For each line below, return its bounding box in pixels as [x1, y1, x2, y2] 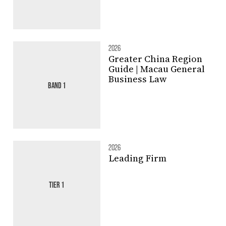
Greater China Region [108, 52, 202, 65]
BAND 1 [47, 80, 66, 90]
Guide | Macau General [108, 62, 205, 75]
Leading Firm [108, 151, 166, 164]
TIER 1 [49, 179, 65, 189]
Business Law [108, 72, 166, 85]
